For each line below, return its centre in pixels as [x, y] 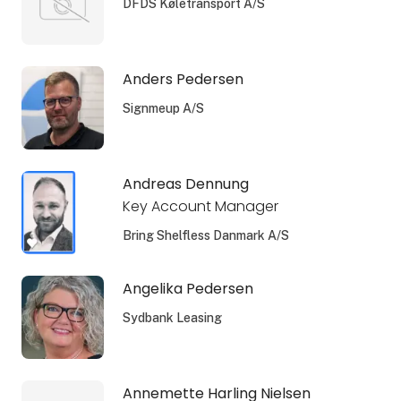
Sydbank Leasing [172, 317]
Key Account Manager [200, 206]
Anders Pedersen [183, 79]
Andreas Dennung [185, 183]
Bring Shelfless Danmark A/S [205, 235]
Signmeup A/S [163, 108]
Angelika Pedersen [188, 288]
